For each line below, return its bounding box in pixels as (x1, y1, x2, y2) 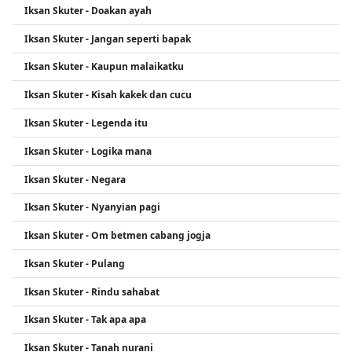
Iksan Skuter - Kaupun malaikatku (24, 60, 184, 74)
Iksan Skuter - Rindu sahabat (24, 284, 159, 299)
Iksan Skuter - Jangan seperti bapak (24, 31, 191, 46)
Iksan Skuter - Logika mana (24, 144, 152, 158)
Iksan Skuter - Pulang (24, 256, 125, 270)
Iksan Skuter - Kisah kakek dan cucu (24, 88, 192, 102)
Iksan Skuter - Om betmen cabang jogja (24, 229, 211, 243)
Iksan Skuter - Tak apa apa (24, 313, 146, 327)
